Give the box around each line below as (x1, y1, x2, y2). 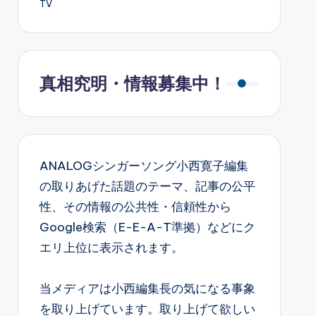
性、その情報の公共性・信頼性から (39, 199, 231, 215)
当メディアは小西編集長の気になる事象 (39, 281, 255, 297)
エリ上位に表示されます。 (39, 240, 183, 256)
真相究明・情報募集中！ (39, 73, 226, 95)
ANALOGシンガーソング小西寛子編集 (39, 158, 248, 174)
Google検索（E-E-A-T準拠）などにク (39, 219, 255, 236)
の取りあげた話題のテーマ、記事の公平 (39, 178, 255, 195)
